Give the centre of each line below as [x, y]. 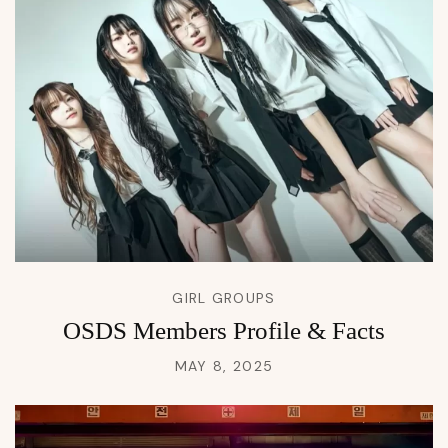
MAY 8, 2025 [224, 366]
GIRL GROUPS [224, 298]
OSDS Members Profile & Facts [224, 331]
